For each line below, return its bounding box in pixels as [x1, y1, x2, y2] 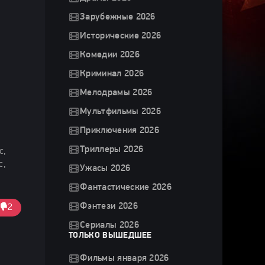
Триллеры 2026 [80, 145, 144, 154]
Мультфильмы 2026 [80, 107, 161, 117]
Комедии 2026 [80, 50, 140, 60]
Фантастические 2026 [80, 183, 172, 192]
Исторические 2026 [80, 31, 161, 41]
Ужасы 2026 [80, 164, 131, 173]
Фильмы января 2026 [80, 254, 169, 263]
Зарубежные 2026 [80, 12, 156, 22]
